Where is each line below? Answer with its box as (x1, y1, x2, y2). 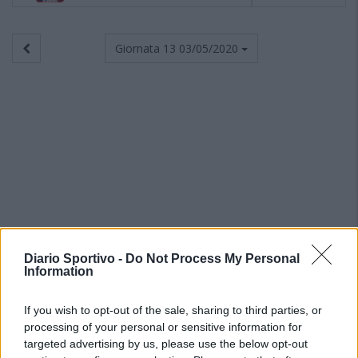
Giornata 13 (115, 41, 179, 56)
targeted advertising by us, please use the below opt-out (24, 337, 308, 350)
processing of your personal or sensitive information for (24, 320, 302, 333)
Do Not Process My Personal (125, 252, 300, 265)
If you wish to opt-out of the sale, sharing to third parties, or (24, 304, 322, 316)
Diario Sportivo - (24, 252, 125, 265)
